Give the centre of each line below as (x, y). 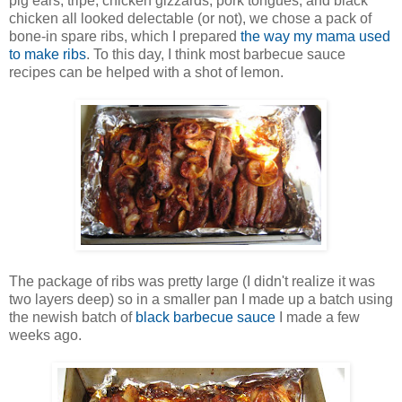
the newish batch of (72, 318)
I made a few (318, 318)
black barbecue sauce (205, 318)
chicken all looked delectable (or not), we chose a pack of (190, 19)
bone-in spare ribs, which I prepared (125, 37)
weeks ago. (45, 336)
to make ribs (48, 55)
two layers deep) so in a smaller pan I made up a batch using (201, 300)
